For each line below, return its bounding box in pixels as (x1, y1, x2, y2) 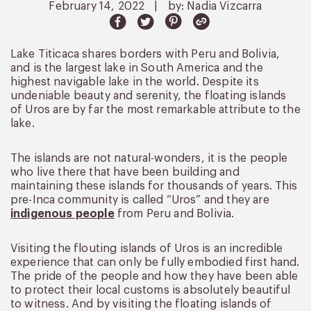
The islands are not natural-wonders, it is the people (10, 152, 288, 164)
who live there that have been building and (10, 166, 239, 178)
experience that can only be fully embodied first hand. (10, 256, 300, 268)
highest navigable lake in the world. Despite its (10, 76, 259, 87)
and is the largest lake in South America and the (10, 62, 263, 74)
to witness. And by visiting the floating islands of (10, 298, 272, 310)
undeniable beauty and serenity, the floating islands (10, 90, 287, 101)
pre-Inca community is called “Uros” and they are (10, 194, 269, 205)
